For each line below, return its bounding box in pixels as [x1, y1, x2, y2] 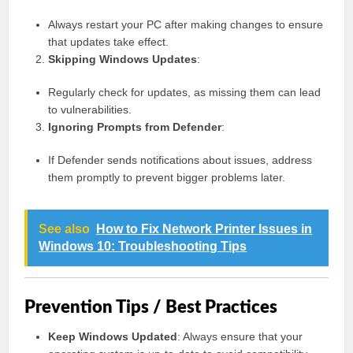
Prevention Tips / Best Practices [24, 299, 278, 316]
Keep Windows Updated [48, 330, 178, 343]
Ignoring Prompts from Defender [48, 121, 222, 133]
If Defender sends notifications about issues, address [48, 154, 313, 166]
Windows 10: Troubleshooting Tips [39, 240, 247, 253]
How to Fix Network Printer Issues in [96, 222, 313, 236]
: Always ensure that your [177, 330, 303, 343]
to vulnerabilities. [48, 103, 132, 116]
